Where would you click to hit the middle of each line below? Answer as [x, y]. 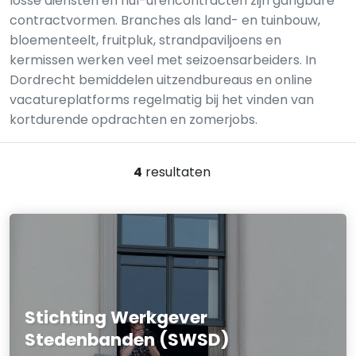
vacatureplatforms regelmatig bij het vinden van [162, 100]
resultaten [176, 172]
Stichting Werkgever [116, 317]
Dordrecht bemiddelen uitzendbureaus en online [161, 80]
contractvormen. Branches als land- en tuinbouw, [165, 20]
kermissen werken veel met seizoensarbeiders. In [163, 60]
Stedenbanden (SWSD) [128, 339]
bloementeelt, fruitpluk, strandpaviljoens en [145, 40]
